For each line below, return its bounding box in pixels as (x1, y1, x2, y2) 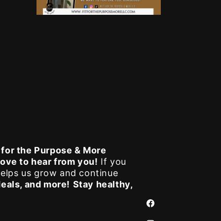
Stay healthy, (73, 179, 133, 189)
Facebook (145, 204, 180, 213)
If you (98, 156, 126, 167)
